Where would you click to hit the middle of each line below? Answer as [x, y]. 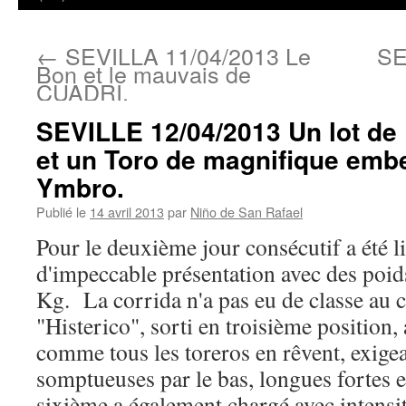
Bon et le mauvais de [144, 73]
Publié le [61, 212]
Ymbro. [80, 187]
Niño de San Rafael [246, 212]
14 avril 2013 [127, 212]
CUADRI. [82, 92]
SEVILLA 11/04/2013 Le [185, 55]
